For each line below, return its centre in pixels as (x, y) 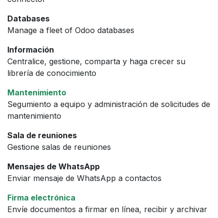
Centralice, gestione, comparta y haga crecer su (96, 61)
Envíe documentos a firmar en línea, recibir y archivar (107, 209)
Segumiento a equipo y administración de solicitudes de (109, 104)
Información (31, 49)
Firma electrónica (41, 197)
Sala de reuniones (42, 135)
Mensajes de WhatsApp (54, 166)
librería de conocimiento (52, 73)
